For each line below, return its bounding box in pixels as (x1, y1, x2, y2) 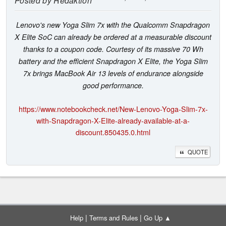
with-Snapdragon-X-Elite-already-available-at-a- (36, 115, 190, 126)
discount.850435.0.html (76, 126, 150, 137)
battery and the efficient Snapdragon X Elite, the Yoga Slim (18, 55, 208, 66)
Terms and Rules (89, 213, 138, 222)
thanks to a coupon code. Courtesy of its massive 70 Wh (23, 43, 203, 54)
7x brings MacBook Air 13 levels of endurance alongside (23, 68, 203, 78)
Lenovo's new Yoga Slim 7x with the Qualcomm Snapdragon (16, 19, 210, 30)
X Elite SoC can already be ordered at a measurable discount (15, 31, 211, 42)
